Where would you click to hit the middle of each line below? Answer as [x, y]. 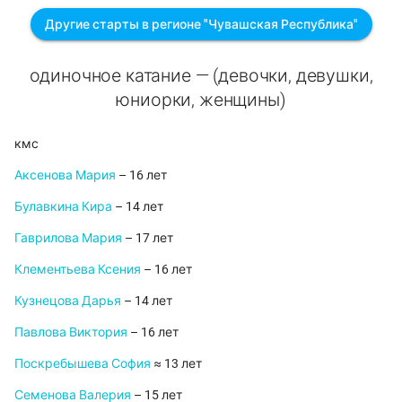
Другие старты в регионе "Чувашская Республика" [201, 25]
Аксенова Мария [65, 175]
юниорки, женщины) [201, 100]
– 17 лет [148, 238]
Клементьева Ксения [78, 270]
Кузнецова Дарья [68, 301]
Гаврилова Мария [68, 238]
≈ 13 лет [176, 364]
